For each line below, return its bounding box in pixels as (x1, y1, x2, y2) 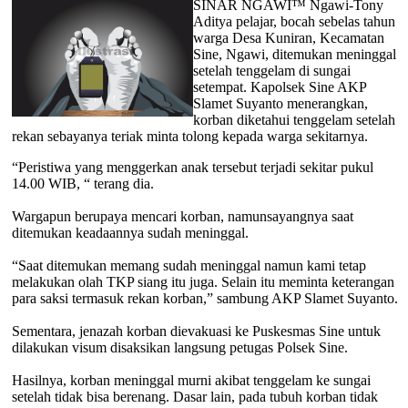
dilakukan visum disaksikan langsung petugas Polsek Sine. (11, 339, 348, 355)
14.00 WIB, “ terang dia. (11, 175, 154, 191)
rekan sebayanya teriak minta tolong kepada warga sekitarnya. (11, 127, 368, 144)
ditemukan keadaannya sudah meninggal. (11, 224, 249, 240)
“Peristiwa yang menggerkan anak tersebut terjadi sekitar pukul (11, 158, 373, 175)
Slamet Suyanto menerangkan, (192, 95, 368, 111)
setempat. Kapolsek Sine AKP (192, 78, 366, 95)
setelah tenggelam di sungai (192, 62, 351, 78)
